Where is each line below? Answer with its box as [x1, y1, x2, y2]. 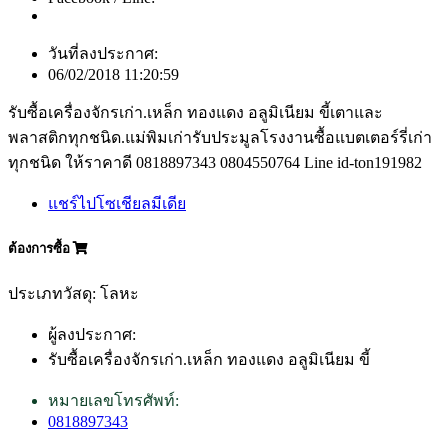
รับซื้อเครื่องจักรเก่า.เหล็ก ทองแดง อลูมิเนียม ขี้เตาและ [8, 103, 383, 121]
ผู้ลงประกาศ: [48, 326, 136, 343]
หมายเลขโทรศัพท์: [48, 392, 179, 409]
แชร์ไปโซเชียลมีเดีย [48, 194, 186, 212]
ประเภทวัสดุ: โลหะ [8, 285, 139, 302]
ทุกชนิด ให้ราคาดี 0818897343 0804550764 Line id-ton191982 [8, 153, 422, 171]
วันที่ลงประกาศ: [48, 44, 158, 62]
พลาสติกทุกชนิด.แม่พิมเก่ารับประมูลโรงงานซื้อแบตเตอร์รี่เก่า [8, 128, 432, 146]
